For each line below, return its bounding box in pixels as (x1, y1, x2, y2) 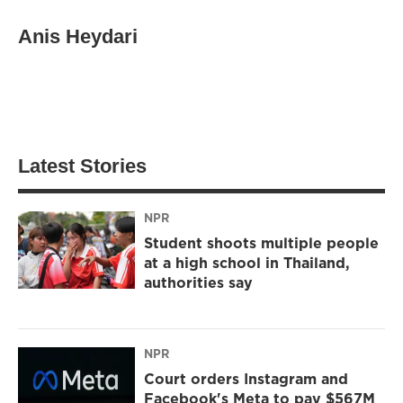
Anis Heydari (18, 24, 138, 48)
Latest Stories (18, 154, 147, 177)
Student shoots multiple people (144, 233, 379, 254)
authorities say (144, 273, 253, 293)
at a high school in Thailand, (144, 253, 350, 273)
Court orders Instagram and (144, 369, 348, 390)
